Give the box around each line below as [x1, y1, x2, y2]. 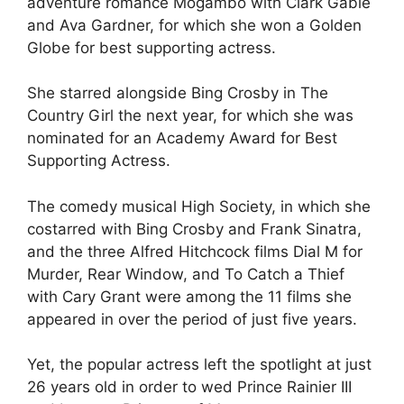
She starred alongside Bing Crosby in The [27, 84, 328, 103]
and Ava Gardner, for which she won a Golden [27, 15, 362, 34]
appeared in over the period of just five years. [27, 309, 357, 328]
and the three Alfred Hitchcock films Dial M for [27, 242, 363, 261]
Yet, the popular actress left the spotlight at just [27, 355, 372, 374]
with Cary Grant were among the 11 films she [27, 287, 352, 306]
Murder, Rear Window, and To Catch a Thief [27, 264, 344, 283]
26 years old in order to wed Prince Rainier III [27, 378, 352, 397]
